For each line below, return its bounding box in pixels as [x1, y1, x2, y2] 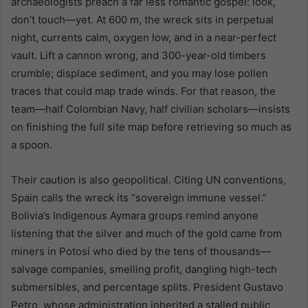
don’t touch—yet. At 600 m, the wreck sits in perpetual [11, 12, 274, 26]
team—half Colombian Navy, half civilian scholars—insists [11, 102, 290, 115]
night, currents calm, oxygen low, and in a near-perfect [11, 30, 276, 44]
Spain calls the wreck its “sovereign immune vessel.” [11, 190, 267, 204]
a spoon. [11, 137, 52, 151]
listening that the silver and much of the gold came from [11, 226, 282, 240]
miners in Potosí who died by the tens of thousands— [11, 244, 271, 258]
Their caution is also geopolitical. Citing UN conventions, [11, 173, 286, 186]
